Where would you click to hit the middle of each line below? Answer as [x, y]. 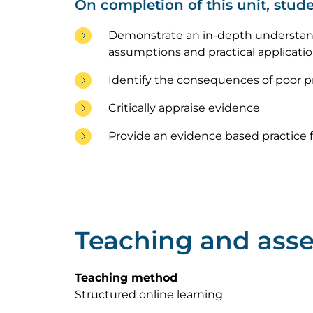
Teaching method [126, 278]
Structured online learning [149, 294]
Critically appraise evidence [184, 108]
